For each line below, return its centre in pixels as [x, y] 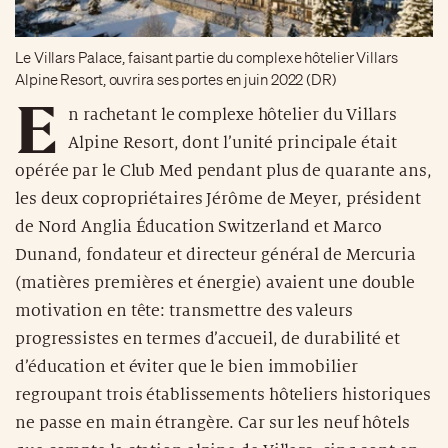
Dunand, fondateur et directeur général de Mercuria [215, 254]
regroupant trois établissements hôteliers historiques [223, 394]
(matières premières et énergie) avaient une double [215, 282]
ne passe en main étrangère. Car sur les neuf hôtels [212, 422]
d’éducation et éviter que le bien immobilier [186, 366]
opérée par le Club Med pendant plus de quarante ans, [223, 170]
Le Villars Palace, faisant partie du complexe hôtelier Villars [206, 57]
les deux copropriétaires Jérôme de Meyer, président [218, 198]
